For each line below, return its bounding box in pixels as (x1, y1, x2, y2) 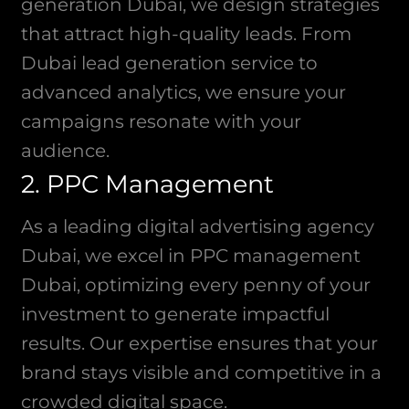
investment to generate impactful (20, 302, 330, 325)
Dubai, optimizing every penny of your (20, 273, 371, 296)
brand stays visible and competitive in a (20, 361, 382, 383)
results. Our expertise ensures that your (20, 331, 378, 354)
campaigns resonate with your (20, 110, 301, 132)
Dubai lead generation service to (20, 51, 318, 74)
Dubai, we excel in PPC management (20, 244, 361, 267)
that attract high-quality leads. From (20, 22, 351, 45)
